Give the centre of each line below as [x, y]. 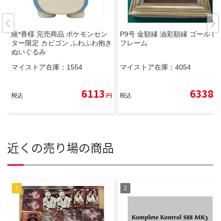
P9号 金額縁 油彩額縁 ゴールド [168, 34]
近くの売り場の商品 [61, 147]
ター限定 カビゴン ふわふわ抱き [62, 43]
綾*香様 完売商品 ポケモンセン [59, 34]
